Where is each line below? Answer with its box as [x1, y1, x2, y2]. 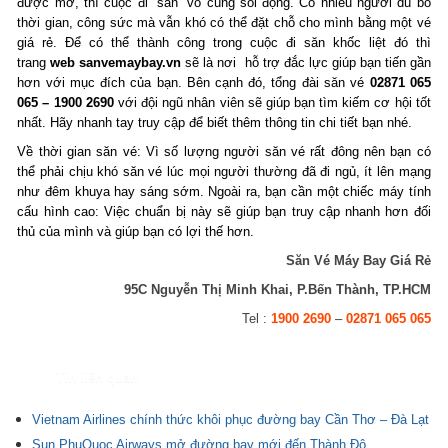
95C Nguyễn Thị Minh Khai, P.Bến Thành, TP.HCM [123, 281, 431, 297]
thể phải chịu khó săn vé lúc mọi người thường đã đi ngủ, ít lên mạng [17, 164, 431, 179]
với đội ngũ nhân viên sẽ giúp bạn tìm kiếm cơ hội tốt [113, 95, 431, 111]
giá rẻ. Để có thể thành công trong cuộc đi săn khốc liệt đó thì [17, 35, 431, 51]
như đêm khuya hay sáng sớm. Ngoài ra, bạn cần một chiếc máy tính [17, 184, 431, 199]
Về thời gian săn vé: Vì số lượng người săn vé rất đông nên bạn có [17, 144, 431, 159]
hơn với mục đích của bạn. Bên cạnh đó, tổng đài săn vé [17, 75, 370, 91]
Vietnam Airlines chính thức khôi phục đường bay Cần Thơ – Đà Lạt [32, 411, 429, 427]
